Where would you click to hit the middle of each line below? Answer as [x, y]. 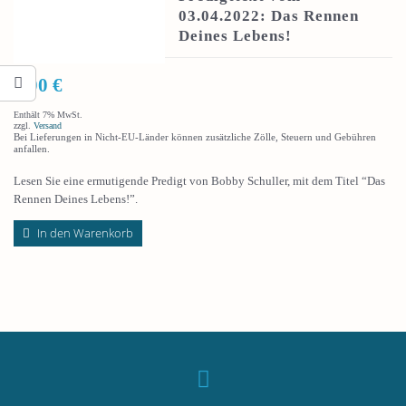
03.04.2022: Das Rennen [269, 16]
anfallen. [32, 148]
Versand [48, 125]
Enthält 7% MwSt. [48, 114]
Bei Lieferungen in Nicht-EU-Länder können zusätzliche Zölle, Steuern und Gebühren [195, 136]
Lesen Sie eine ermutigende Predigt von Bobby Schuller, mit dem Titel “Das [199, 181]
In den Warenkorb [85, 233]
